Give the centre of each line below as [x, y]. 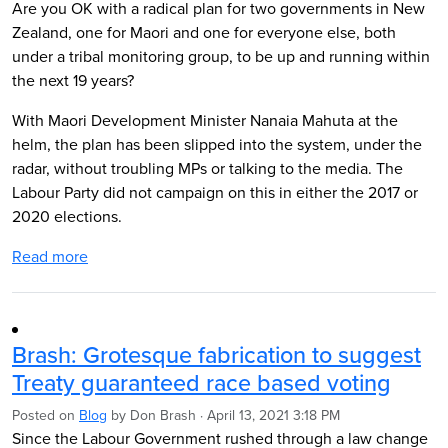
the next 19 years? [73, 80]
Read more [50, 256]
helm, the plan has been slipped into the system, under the [217, 144]
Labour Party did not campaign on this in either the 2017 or [215, 192]
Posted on [45, 415]
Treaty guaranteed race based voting [201, 382]
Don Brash [163, 415]
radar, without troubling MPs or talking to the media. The [207, 168]
